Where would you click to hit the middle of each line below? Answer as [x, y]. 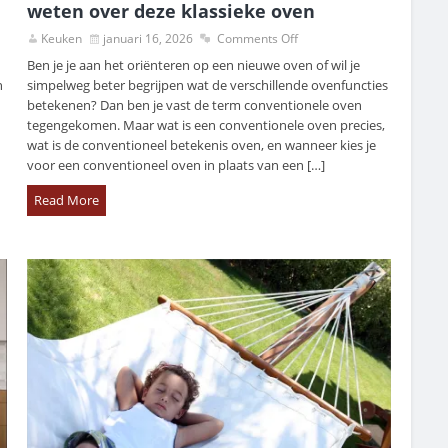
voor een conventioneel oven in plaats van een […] [176, 165]
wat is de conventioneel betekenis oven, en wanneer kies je [202, 145]
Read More [67, 200]
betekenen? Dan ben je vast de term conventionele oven [195, 105]
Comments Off [258, 39]
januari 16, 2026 [148, 39]
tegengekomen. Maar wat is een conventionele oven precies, [206, 125]
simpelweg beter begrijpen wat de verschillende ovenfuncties [208, 85]
